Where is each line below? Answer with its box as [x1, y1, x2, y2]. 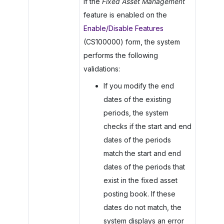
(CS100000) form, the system [83, 37, 180, 46]
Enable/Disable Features [83, 23, 163, 32]
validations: [83, 64, 120, 73]
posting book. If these [103, 189, 175, 198]
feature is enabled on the [83, 10, 167, 19]
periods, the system [103, 108, 168, 117]
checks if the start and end [103, 122, 191, 131]
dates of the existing [103, 95, 171, 104]
